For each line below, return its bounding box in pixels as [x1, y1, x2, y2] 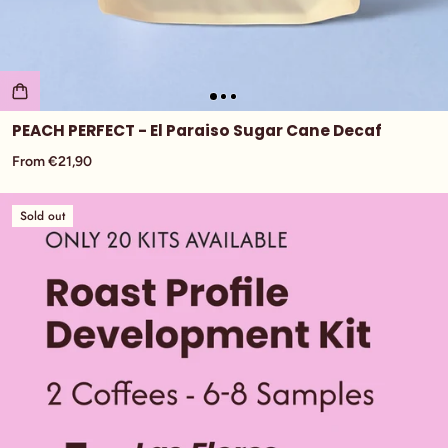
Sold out [20, 206, 65, 225]
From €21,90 [12, 152, 92, 170]
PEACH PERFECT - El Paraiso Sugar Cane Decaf [12, 119, 382, 141]
